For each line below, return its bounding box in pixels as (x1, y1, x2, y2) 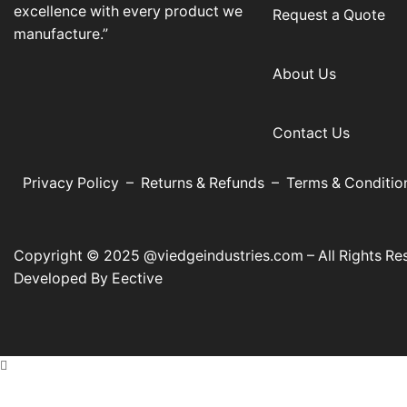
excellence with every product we (14, 3, 243, 21)
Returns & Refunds (141, 174, 264, 193)
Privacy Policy (23, 174, 123, 193)
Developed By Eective (14, 270, 163, 288)
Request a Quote (273, 6, 385, 25)
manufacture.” (14, 25, 108, 44)
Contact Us (273, 124, 350, 143)
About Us (273, 65, 336, 84)
